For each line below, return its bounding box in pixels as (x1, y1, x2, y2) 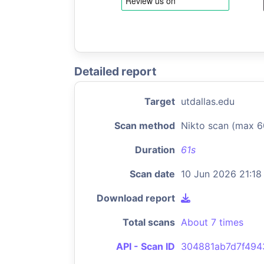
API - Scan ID (116, 240, 175, 252)
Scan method (114, 120, 175, 131)
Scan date (130, 168, 175, 180)
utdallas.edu (181, 95, 235, 107)
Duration (135, 144, 175, 156)
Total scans (123, 216, 175, 228)
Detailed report (74, 64, 156, 78)
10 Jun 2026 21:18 (181, 168, 262, 180)
